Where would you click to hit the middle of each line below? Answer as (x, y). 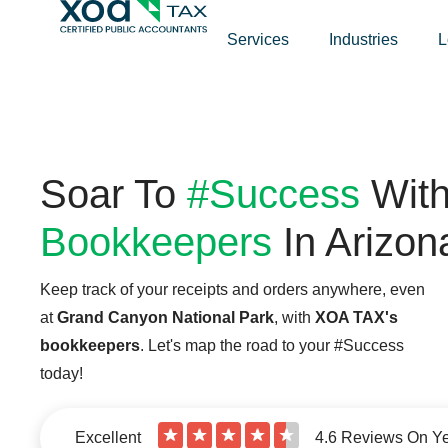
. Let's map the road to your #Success (272, 345)
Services (257, 39)
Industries (363, 39)
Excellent (107, 437)
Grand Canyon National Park (165, 317)
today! (61, 373)
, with (294, 317)
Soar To (113, 194)
